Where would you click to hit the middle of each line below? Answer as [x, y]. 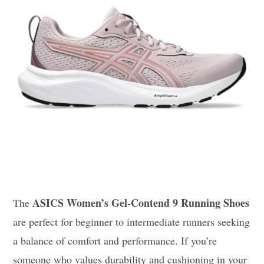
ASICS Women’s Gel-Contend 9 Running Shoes [141, 202]
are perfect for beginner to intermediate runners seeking [132, 221]
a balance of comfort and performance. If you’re [115, 240]
